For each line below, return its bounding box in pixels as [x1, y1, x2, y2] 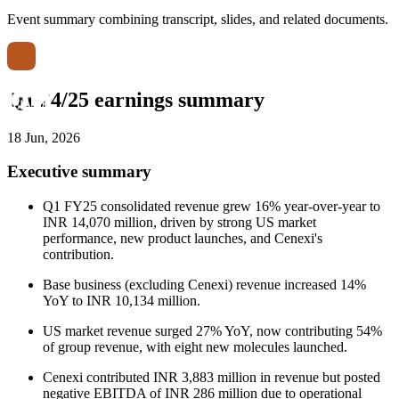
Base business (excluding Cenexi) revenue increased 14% [43, 277, 366, 293]
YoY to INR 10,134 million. [43, 293, 200, 309]
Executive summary [7, 162, 151, 182]
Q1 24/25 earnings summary [7, 87, 265, 111]
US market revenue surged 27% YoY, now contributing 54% [43, 323, 382, 339]
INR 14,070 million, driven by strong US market [43, 215, 316, 231]
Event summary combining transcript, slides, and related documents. [7, 11, 388, 27]
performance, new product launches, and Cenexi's [43, 231, 322, 247]
